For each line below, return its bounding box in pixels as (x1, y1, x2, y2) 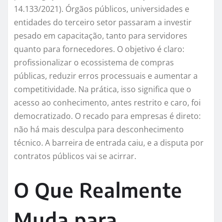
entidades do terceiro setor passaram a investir (14, 17, 192, 28)
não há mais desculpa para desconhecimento (14, 124, 184, 135)
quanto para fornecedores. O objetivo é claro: (14, 44, 184, 55)
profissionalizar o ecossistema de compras (14, 57, 174, 68)
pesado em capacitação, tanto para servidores (14, 30, 187, 42)
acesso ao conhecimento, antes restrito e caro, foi (14, 97, 201, 109)
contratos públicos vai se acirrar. (14, 151, 136, 162)
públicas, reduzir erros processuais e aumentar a (14, 70, 198, 82)
